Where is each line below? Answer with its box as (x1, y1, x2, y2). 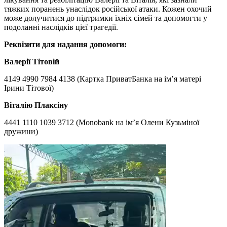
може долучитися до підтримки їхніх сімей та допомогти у (4, 13, 207, 22)
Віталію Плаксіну (4, 100, 68, 109)
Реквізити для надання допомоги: (4, 40, 127, 49)
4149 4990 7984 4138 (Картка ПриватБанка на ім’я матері (4, 74, 201, 83)
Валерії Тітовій (4, 57, 61, 66)
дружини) (4, 127, 38, 136)
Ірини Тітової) (4, 83, 54, 92)
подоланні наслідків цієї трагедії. (4, 22, 118, 31)
